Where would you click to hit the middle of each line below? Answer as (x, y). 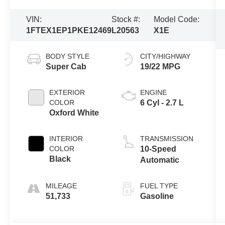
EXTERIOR (67, 92)
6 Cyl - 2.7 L (162, 102)
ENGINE (153, 92)
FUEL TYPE (159, 186)
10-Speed (158, 149)
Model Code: (177, 19)
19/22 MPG (160, 66)
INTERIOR (66, 138)
